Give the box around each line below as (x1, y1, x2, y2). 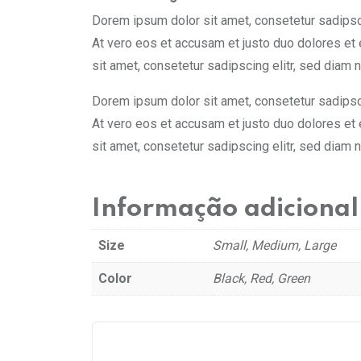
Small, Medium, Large (213, 237, 336, 253)
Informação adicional (92, 196, 359, 222)
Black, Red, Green (213, 270, 310, 286)
